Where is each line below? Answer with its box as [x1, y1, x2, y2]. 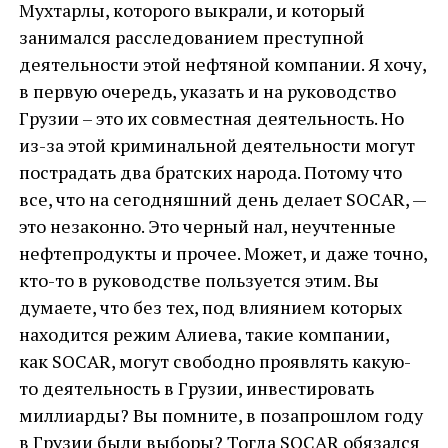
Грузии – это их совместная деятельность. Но [18, 106, 404, 130]
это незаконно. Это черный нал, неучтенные [18, 214, 396, 238]
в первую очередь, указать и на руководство [18, 79, 396, 103]
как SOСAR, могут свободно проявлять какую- [18, 349, 411, 373]
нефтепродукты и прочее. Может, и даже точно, [18, 241, 427, 265]
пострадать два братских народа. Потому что [18, 160, 402, 184]
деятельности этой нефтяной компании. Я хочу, [18, 52, 426, 76]
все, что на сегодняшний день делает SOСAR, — [18, 187, 426, 211]
